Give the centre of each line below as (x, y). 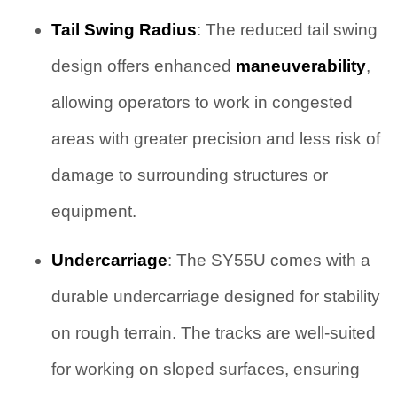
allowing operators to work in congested (202, 102)
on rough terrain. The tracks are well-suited (213, 333)
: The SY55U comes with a (269, 261)
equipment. (93, 211)
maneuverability (300, 66)
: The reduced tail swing (287, 29)
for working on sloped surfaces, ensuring (205, 370)
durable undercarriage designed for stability (215, 297)
